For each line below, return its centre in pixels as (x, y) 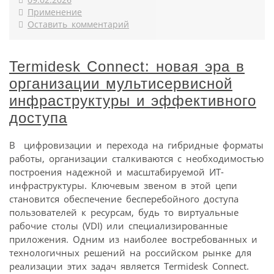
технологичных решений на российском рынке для (130, 253)
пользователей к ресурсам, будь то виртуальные (124, 213)
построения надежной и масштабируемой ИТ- (117, 172)
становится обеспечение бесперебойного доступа (124, 199)
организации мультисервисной (121, 84)
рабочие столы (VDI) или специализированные (118, 226)
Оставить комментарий (78, 25)
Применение (55, 13)
